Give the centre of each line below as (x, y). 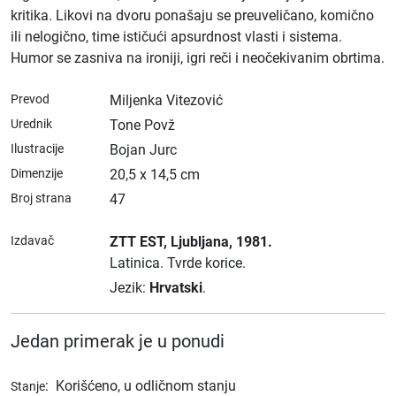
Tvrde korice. (206, 263)
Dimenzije (37, 173)
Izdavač (32, 240)
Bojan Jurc (143, 150)
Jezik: (129, 288)
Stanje (28, 386)
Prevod (30, 99)
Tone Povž (142, 125)
